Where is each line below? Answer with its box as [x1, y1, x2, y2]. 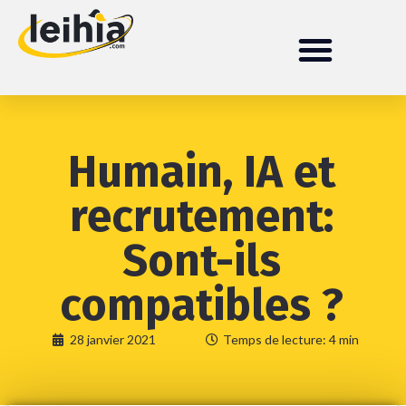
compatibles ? [60, 278, 344, 332]
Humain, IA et [68, 145, 336, 198]
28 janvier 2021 [69, 332, 156, 347]
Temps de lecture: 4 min [222, 332, 359, 347]
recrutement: [70, 189, 334, 243]
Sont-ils [122, 234, 282, 287]
